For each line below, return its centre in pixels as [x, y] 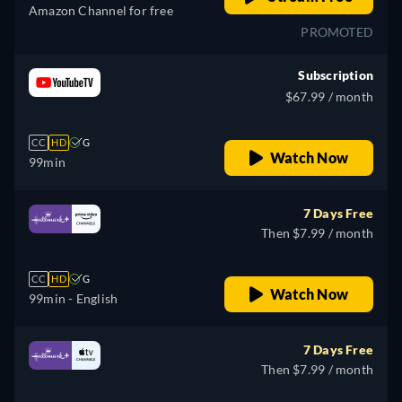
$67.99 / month [329, 97]
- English [92, 299]
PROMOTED [337, 32]
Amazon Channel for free [101, 11]
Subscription [336, 75]
